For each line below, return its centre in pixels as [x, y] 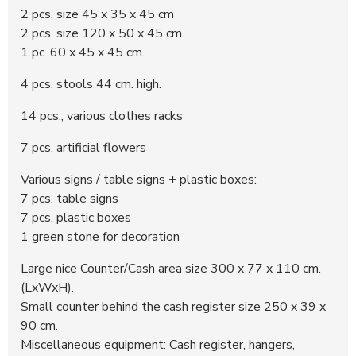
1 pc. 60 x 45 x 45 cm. [83, 52]
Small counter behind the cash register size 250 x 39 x [173, 306]
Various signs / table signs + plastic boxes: [139, 179]
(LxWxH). [49, 287]
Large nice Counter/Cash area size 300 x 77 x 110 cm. [171, 268]
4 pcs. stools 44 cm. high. [91, 84]
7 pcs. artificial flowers [83, 147]
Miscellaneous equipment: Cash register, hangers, [158, 344]
